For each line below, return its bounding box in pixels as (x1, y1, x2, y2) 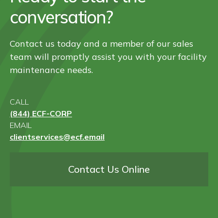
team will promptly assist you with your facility (10, 51, 207, 62)
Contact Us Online (68, 163, 150, 175)
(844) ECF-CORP (10, 109, 72, 118)
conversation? (10, 6, 113, 28)
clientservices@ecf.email (10, 132, 105, 142)
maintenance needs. (10, 64, 93, 75)
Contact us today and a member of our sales (10, 38, 193, 49)
